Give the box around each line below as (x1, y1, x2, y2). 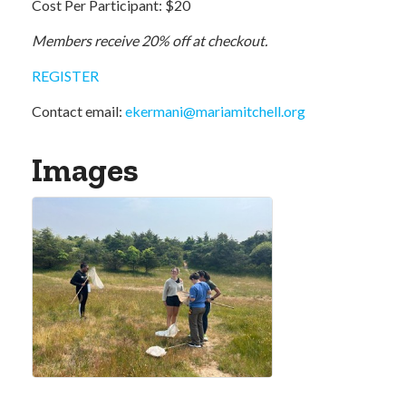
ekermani (125, 102, 183, 120)
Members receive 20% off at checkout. (32, 32, 267, 49)
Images (32, 150, 139, 189)
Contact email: (32, 102, 125, 120)
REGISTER (32, 67, 99, 84)
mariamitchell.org (196, 102, 305, 120)
